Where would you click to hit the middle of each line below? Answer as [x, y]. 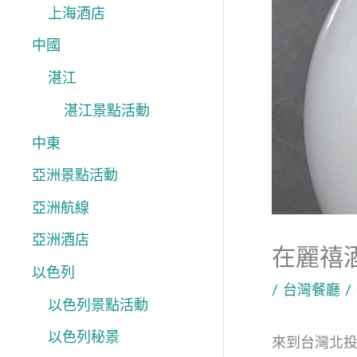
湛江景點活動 [107, 111]
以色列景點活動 [98, 304]
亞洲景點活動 [75, 175]
